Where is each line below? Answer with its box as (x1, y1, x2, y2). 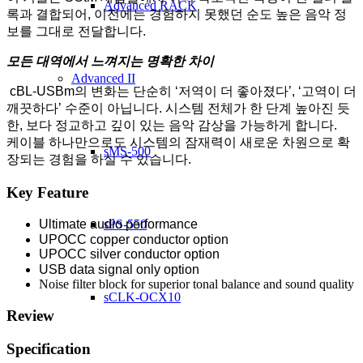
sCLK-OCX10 (104, 290, 181, 304)
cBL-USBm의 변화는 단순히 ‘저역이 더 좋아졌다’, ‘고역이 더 (6, 83, 357, 98)
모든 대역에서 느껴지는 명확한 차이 (6, 53, 214, 68)
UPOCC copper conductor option (39, 233, 228, 247)
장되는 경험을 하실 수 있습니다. (6, 152, 191, 166)
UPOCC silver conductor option (39, 247, 220, 262)
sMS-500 (104, 144, 151, 158)
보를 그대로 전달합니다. (6, 23, 146, 38)
